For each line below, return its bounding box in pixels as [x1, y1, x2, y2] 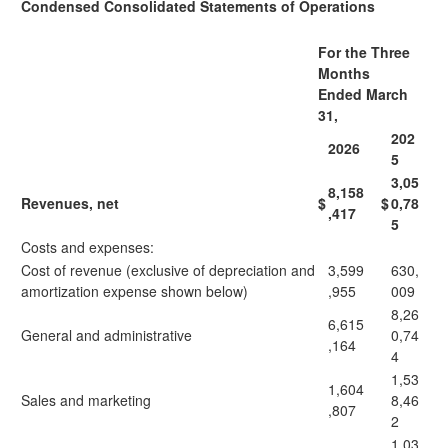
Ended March [318, 84, 408, 104]
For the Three [318, 42, 410, 62]
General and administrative [21, 325, 192, 345]
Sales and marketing [21, 390, 151, 410]
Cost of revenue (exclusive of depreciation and [21, 260, 315, 280]
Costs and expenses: [21, 237, 154, 257]
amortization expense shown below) [21, 281, 248, 301]
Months [318, 63, 370, 83]
